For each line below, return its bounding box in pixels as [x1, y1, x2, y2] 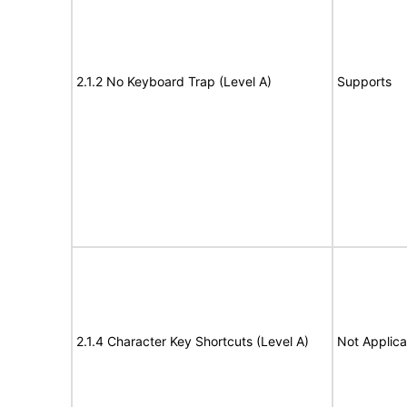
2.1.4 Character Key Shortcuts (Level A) [76, 333, 309, 349]
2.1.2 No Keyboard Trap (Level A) [76, 74, 272, 89]
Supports [337, 74, 392, 89]
